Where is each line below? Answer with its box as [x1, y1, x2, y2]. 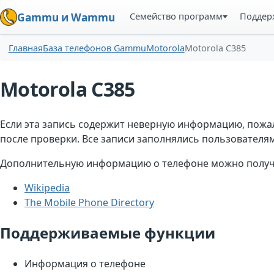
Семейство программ [130, 10, 223, 22]
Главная [8, 42, 43, 54]
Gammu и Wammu [17, 10, 115, 24]
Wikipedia [24, 181, 70, 195]
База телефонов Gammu [42, 42, 146, 54]
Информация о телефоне [24, 257, 146, 271]
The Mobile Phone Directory [24, 196, 154, 210]
